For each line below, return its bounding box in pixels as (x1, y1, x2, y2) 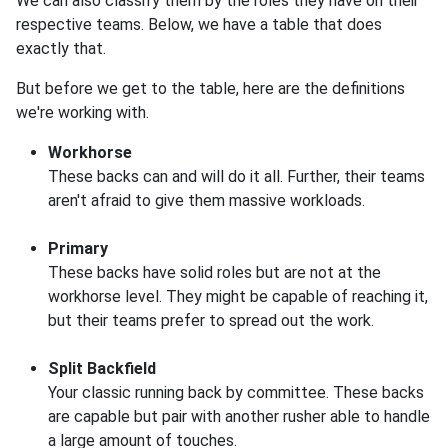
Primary (48, 239, 108, 259)
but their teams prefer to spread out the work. (48, 311, 374, 331)
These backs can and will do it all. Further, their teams (48, 167, 425, 187)
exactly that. (16, 39, 106, 59)
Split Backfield (48, 359, 156, 379)
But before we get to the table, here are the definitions (16, 79, 405, 99)
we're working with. (16, 103, 149, 123)
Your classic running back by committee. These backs (48, 383, 424, 403)
